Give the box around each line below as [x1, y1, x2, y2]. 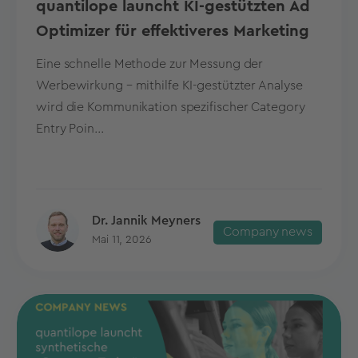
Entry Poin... [36, 122, 104, 136]
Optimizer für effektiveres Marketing [36, 23, 309, 40]
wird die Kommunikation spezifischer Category [36, 101, 305, 114]
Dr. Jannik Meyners [92, 214, 201, 228]
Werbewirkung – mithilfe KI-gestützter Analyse [36, 79, 303, 93]
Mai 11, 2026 [92, 234, 152, 246]
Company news [223, 225, 312, 239]
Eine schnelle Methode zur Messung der [36, 58, 264, 71]
